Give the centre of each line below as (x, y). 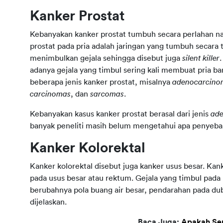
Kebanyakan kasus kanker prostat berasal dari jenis (120, 114)
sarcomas (107, 94)
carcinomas (50, 94)
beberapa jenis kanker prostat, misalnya (101, 82)
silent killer (201, 58)
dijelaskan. (48, 202)
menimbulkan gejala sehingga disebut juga (106, 58)
